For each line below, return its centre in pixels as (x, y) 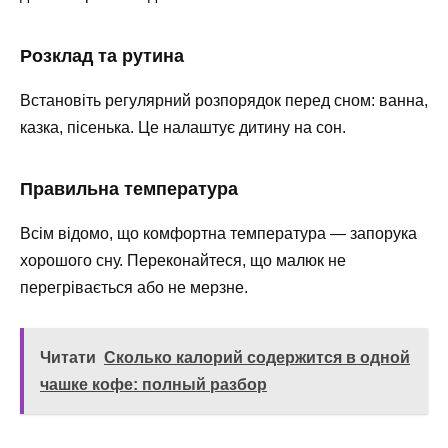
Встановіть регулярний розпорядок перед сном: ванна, (224, 100)
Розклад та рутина (102, 55)
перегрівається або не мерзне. (134, 287)
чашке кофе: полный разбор (153, 384)
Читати (68, 357)
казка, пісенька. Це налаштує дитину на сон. (183, 127)
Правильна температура (129, 188)
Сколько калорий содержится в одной (257, 357)
